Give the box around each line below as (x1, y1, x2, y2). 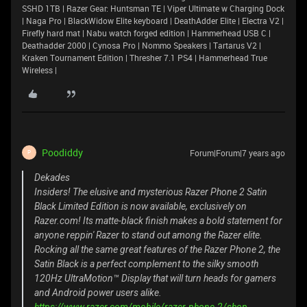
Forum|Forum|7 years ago (190, 147, 285, 158)
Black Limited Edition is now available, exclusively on (34, 200, 247, 212)
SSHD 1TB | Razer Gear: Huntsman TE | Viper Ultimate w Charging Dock (22, 2, 284, 14)
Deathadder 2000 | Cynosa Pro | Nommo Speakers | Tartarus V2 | (22, 39, 261, 51)
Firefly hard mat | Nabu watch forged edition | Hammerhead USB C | (22, 27, 271, 38)
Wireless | (22, 64, 57, 75)
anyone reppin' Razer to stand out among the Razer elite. (34, 229, 262, 241)
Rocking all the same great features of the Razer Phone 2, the (34, 243, 280, 255)
